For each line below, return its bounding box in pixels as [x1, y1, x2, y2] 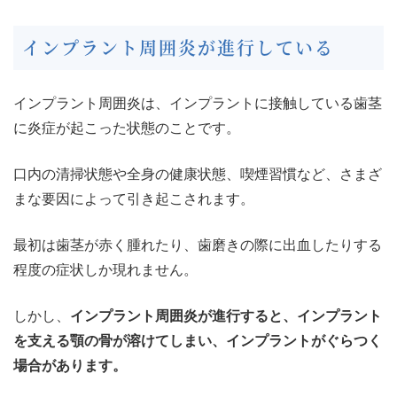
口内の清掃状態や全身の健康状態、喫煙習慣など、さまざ [13, 167, 382, 183]
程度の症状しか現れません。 [13, 262, 198, 278]
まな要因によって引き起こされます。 [13, 191, 254, 207]
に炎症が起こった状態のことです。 [13, 121, 240, 136]
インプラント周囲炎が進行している [22, 35, 334, 61]
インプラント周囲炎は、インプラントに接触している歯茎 [13, 96, 382, 112]
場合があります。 [13, 358, 127, 374]
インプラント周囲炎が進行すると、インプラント [70, 308, 382, 324]
